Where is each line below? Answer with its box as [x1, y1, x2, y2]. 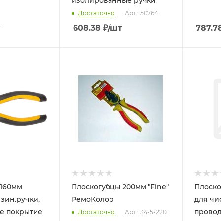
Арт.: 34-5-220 [125, 208, 167, 216]
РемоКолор [72, 194, 114, 204]
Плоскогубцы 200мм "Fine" [72, 182, 148, 191]
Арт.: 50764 [125, 9, 159, 17]
